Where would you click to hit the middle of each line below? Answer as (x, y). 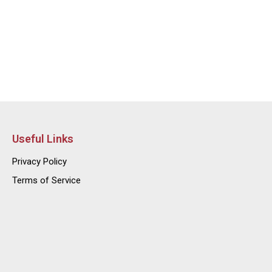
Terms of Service (46, 180)
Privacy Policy (39, 161)
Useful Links (42, 138)
